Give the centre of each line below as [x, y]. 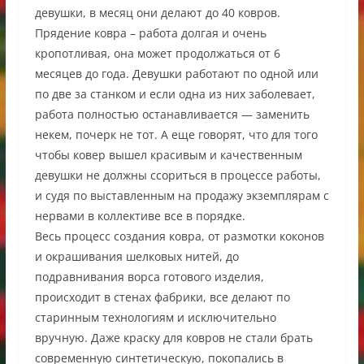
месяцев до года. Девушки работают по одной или [176, 73]
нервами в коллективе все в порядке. [140, 215]
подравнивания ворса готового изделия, [149, 276]
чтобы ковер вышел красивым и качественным [168, 154]
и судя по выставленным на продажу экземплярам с [182, 195]
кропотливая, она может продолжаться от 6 [157, 53]
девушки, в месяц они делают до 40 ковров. [157, 12]
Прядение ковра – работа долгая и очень [150, 32]
